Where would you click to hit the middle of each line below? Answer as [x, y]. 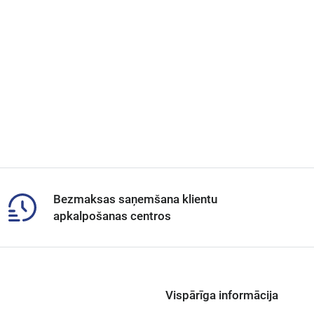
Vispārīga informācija [222, 295]
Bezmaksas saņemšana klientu [135, 199]
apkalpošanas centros [112, 216]
